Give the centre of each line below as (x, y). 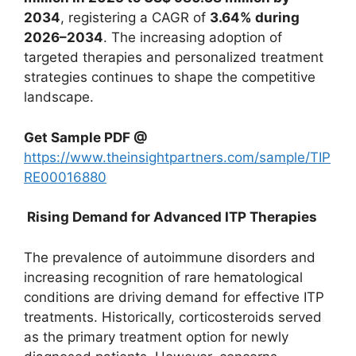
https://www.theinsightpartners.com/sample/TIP (177, 157)
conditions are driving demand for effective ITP (174, 297)
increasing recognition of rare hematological (163, 277)
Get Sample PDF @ (86, 137)
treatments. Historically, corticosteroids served (173, 317)
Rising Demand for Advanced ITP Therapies (170, 217)
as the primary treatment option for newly (156, 337)
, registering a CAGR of (135, 17)
